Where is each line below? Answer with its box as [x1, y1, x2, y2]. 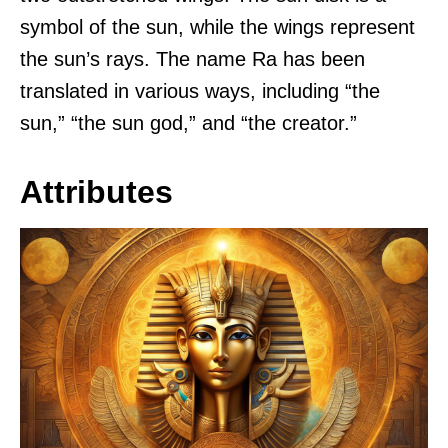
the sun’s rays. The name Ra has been [20, 48, 365, 71]
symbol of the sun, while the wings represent [20, 16, 415, 39]
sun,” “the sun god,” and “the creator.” [20, 112, 357, 135]
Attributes [20, 174, 173, 211]
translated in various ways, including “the [20, 80, 380, 103]
